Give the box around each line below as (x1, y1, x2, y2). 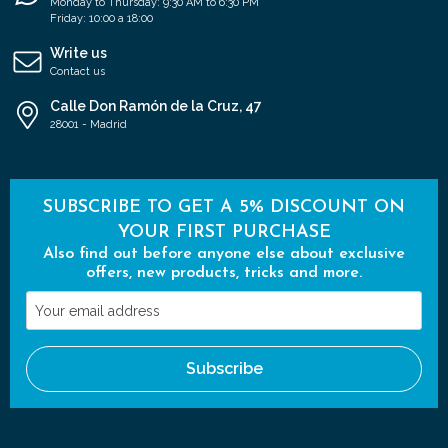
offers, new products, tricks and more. (86, 265, 362, 282)
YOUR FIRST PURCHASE (117, 223, 331, 243)
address (25, 344, 77, 361)
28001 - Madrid (50, 118, 127, 132)
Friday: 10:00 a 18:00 (50, 12, 153, 26)
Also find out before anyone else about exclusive (43, 246, 405, 263)
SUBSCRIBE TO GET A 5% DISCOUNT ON (43, 198, 405, 218)
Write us (50, 45, 107, 62)
